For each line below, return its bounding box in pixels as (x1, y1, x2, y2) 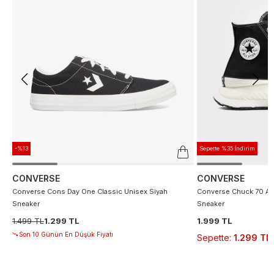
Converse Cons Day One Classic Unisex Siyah (12, 187, 168, 196)
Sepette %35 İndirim (199, 144, 256, 152)
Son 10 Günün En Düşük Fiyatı (19, 230, 113, 238)
